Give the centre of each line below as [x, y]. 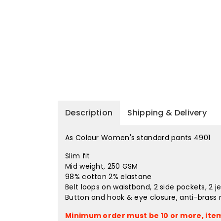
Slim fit [78, 156]
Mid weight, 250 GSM [102, 166]
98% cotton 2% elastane [109, 176]
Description [89, 112]
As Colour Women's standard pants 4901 [138, 137]
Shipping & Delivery [167, 112]
